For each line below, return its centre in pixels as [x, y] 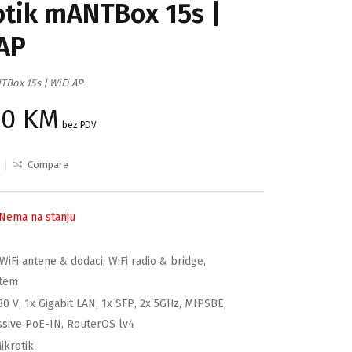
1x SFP [118, 304]
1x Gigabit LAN [60, 304]
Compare [48, 165]
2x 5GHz [159, 304]
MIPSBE [204, 304]
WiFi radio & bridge [156, 261]
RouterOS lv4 [101, 324]
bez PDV [79, 125]
